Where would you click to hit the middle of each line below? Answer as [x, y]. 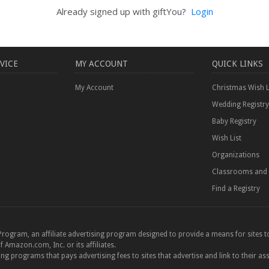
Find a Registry [236, 188]
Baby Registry [234, 121]
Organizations [236, 155]
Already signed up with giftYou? [123, 11]
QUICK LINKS [237, 63]
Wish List [227, 138]
